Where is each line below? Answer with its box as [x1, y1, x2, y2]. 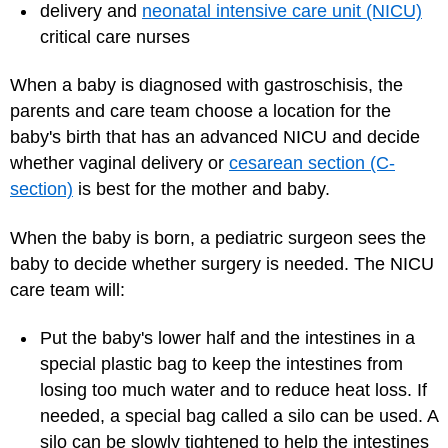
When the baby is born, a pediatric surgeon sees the [10, 227, 426, 248]
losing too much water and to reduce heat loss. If [40, 380, 427, 401]
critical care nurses [40, 26, 190, 47]
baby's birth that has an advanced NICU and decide [10, 127, 420, 148]
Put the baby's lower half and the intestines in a [40, 328, 415, 349]
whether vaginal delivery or [10, 153, 229, 174]
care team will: [10, 279, 125, 300]
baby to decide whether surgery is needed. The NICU [10, 253, 434, 274]
